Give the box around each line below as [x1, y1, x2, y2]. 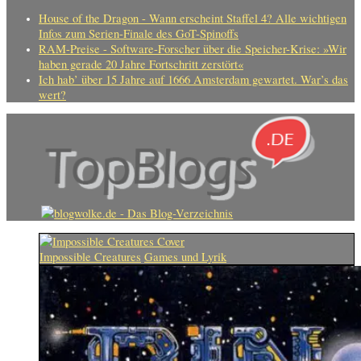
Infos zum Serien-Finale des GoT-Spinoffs [39, 25, 239, 41]
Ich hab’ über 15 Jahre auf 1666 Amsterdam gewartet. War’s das [39, 71, 348, 87]
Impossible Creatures [39, 248, 141, 264]
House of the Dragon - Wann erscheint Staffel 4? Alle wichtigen [39, 10, 346, 26]
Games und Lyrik [144, 248, 226, 264]
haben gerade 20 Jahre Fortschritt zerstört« [39, 56, 243, 72]
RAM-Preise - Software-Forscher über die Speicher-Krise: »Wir [39, 40, 346, 56]
